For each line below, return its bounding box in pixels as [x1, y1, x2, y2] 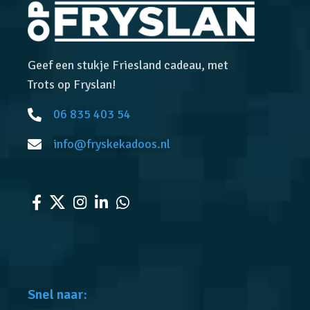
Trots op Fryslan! [28, 77, 117, 93]
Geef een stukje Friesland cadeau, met [28, 57, 229, 73]
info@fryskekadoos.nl [53, 136, 171, 152]
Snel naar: [28, 286, 88, 304]
